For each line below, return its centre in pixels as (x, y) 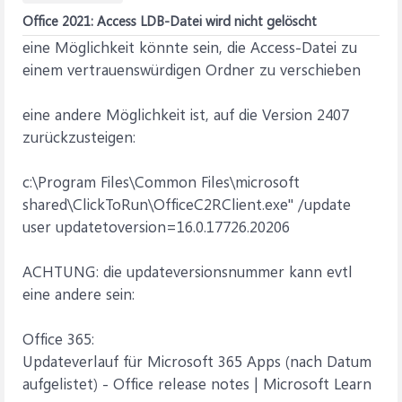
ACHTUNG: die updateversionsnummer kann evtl (188, 271)
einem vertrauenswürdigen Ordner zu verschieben (192, 69)
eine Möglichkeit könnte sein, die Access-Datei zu (190, 47)
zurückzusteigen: (79, 136)
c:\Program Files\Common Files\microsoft (161, 181)
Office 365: (58, 338)
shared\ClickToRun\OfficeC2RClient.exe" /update (187, 204)
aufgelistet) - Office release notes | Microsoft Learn (197, 383)
